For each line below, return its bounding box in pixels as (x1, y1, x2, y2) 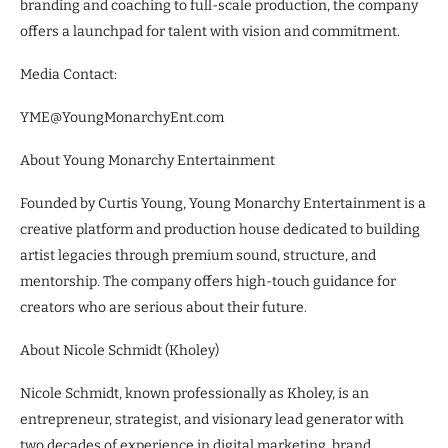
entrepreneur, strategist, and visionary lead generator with (20, 411, 404, 428)
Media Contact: (20, 66, 117, 83)
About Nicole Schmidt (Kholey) (20, 342, 219, 359)
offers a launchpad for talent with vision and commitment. (20, 23, 400, 40)
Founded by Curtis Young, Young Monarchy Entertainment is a (20, 195, 426, 212)
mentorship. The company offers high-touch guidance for (20, 273, 396, 290)
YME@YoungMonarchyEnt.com (20, 109, 224, 126)
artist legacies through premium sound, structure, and (20, 247, 376, 264)
